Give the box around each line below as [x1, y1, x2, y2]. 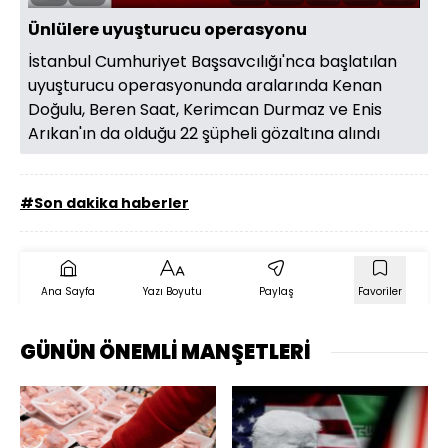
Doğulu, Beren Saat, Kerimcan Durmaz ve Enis [28, 98, 382, 121]
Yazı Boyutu [142, 284, 202, 299]
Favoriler [358, 284, 402, 299]
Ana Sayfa [41, 284, 95, 299]
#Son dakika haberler [20, 193, 189, 213]
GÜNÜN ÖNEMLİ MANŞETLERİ [20, 338, 311, 366]
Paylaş [258, 284, 294, 299]
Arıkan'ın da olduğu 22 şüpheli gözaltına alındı [28, 122, 380, 145]
